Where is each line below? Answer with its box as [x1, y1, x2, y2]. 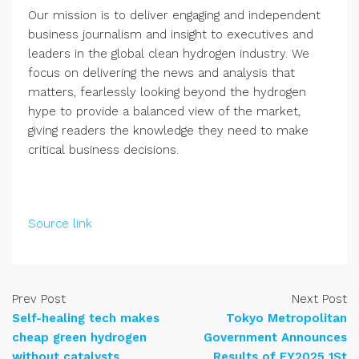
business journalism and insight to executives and [28, 27, 313, 42]
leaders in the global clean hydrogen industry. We [28, 46, 309, 61]
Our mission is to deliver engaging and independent [28, 8, 321, 22]
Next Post [292, 292, 347, 306]
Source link [28, 216, 92, 231]
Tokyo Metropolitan [226, 311, 347, 325]
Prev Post [12, 292, 66, 306]
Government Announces [204, 330, 347, 345]
